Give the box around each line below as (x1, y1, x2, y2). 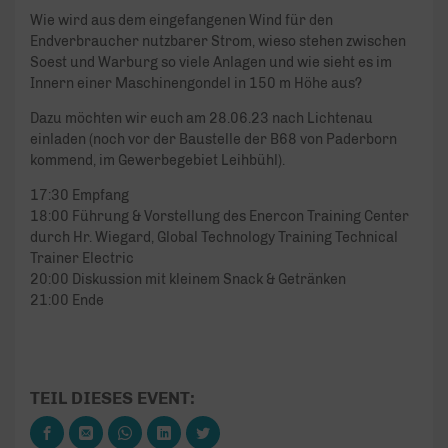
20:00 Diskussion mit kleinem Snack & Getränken (30, 271, 346, 289)
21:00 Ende (30, 292, 104, 310)
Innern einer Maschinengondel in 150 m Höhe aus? (30, 75, 362, 93)
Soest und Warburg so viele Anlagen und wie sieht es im (30, 54, 392, 72)
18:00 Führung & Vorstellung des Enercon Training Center (30, 208, 409, 226)
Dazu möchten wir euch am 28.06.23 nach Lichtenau (30, 110, 373, 128)
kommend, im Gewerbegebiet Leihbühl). (30, 152, 285, 170)
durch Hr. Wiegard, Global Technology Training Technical (30, 229, 398, 247)
